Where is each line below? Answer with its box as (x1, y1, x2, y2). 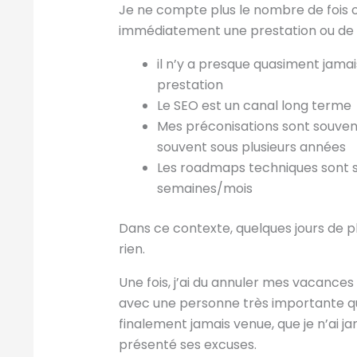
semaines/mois (156, 178, 253, 198)
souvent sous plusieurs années (156, 137, 346, 156)
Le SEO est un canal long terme (156, 96, 351, 115)
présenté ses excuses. (118, 335, 257, 354)
